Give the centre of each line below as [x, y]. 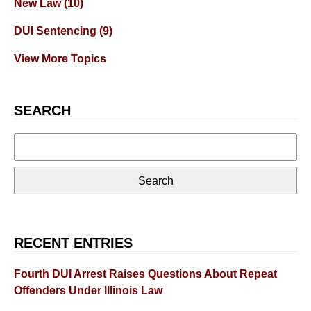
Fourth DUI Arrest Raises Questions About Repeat [145, 274]
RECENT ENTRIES [73, 243]
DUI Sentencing [57, 31]
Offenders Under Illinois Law [88, 291]
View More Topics [60, 59]
